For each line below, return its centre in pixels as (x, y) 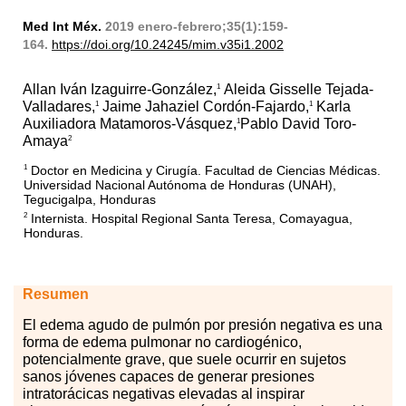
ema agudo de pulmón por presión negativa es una (219, 325)
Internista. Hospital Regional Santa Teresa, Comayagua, (190, 219)
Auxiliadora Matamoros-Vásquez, (130, 124)
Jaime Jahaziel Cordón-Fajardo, (204, 107)
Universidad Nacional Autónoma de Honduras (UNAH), (180, 185)
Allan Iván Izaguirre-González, (120, 90)
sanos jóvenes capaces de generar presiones (169, 377)
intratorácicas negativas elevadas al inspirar (164, 394)
